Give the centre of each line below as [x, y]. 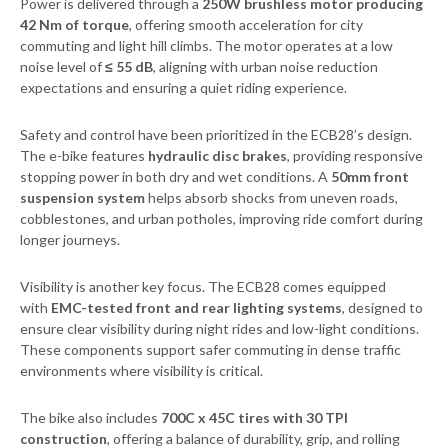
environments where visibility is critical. [141, 371]
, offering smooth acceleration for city [246, 25]
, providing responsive [355, 156]
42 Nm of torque [74, 25]
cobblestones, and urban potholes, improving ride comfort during [221, 219]
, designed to [382, 308]
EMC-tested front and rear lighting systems [196, 308]
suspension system [82, 198]
